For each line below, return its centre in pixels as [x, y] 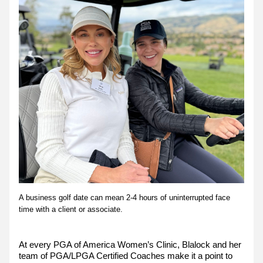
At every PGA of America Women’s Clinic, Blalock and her [130, 245]
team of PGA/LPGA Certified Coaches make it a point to [126, 256]
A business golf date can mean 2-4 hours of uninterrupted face [124, 198]
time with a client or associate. [71, 209]
